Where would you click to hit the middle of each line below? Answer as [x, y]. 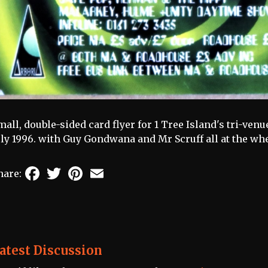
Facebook [65, 169]
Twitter [82, 169]
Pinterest [107, 169]
